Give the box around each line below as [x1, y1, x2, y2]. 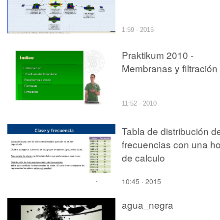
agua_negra [122, 197, 173, 211]
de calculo [122, 150, 165, 164]
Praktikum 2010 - [122, 48, 193, 61]
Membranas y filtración [122, 61, 218, 75]
